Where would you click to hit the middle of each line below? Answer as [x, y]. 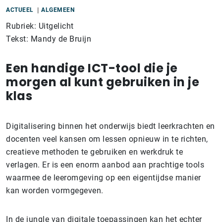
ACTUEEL [20, 10]
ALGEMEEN [58, 10]
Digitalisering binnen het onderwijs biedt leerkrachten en [111, 126]
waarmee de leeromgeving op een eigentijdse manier [104, 178]
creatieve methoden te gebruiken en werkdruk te [94, 152]
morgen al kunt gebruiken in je [103, 82]
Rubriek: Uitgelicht [40, 26]
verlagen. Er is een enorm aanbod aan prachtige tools [105, 165]
